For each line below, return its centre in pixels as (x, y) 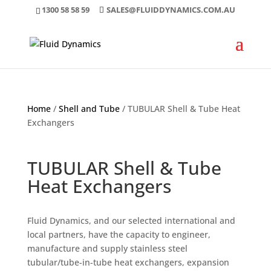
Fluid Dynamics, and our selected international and (131, 220)
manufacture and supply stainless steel (107, 248)
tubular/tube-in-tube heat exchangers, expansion (128, 262)
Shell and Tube (89, 109)
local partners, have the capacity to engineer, (119, 234)
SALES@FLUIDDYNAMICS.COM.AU (171, 9)
